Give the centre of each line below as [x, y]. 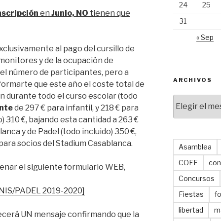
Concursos [196, 178]
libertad [191, 210]
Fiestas [191, 194]
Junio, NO [71, 13]
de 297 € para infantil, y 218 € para [76, 108]
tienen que [110, 13]
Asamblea [195, 147]
